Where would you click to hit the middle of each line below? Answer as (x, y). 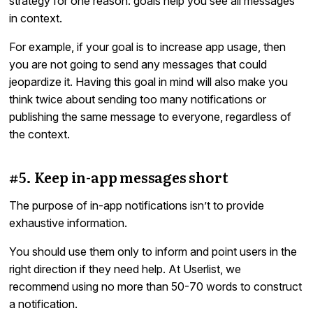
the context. (40, 134)
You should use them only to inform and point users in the (153, 251)
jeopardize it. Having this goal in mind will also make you (149, 81)
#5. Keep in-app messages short (119, 176)
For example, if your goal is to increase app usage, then (148, 46)
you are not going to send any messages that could (138, 64)
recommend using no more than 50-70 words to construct (156, 286)
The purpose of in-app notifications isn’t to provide (137, 205)
